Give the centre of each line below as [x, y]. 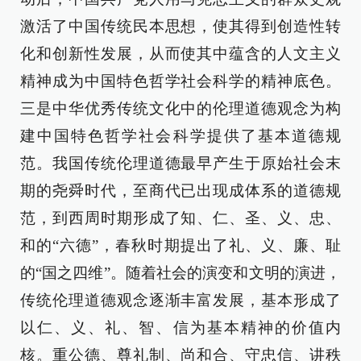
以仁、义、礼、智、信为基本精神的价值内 [180, 328]
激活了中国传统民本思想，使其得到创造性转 [180, 26]
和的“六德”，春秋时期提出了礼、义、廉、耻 [180, 245]
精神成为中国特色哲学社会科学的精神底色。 [180, 81]
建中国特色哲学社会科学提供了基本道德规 [180, 136]
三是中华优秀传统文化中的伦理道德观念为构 [180, 108]
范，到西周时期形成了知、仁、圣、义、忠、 [180, 218]
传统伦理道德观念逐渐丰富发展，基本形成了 [180, 300]
